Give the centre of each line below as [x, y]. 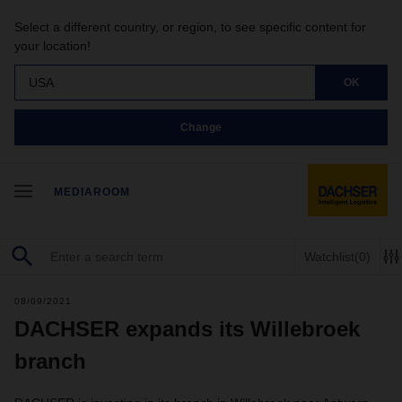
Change [201, 127]
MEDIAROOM [92, 192]
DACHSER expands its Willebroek [187, 329]
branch [50, 361]
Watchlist [329, 256]
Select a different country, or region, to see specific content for [190, 27]
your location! [52, 46]
